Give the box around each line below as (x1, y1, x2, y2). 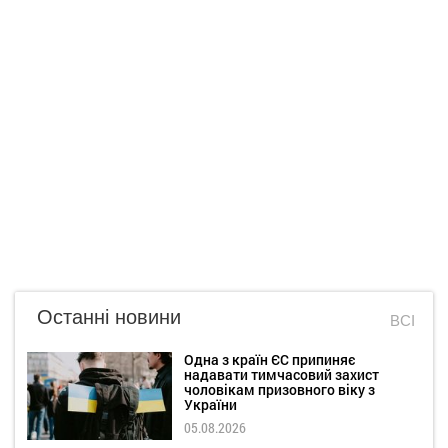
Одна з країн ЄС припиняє (184, 349, 355, 369)
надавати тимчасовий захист (184, 364, 379, 384)
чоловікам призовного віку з (184, 379, 375, 399)
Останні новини (37, 300, 181, 330)
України (184, 394, 237, 414)
